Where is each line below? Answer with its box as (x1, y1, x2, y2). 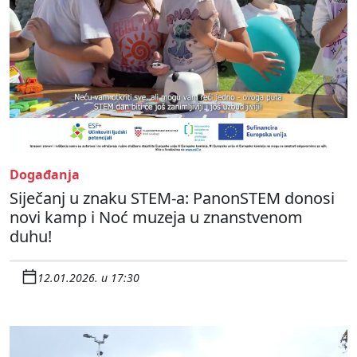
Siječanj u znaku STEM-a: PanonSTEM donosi (10, 186, 335, 209)
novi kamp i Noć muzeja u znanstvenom (10, 206, 303, 228)
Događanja (10, 165, 80, 183)
